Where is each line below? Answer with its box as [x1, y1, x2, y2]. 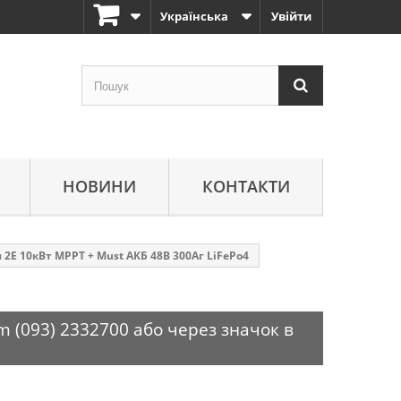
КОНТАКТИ [201, 175, 290, 197]
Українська [160, 8, 228, 24]
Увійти [271, 8, 311, 24]
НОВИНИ [63, 175, 137, 197]
